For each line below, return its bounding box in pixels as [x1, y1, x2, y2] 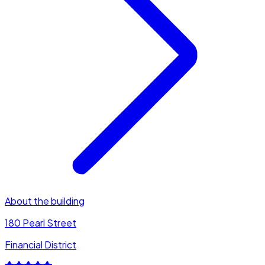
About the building [5, 194, 85, 207]
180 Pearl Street [5, 216, 76, 229]
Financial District [5, 238, 76, 251]
